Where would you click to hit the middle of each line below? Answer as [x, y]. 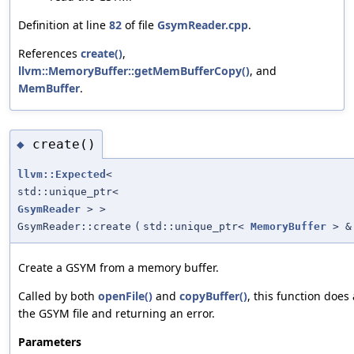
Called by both [58, 296]
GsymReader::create [74, 227]
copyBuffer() [213, 296]
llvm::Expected [62, 175]
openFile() [125, 296]
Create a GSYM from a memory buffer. [119, 268]
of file [139, 25]
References [49, 54]
